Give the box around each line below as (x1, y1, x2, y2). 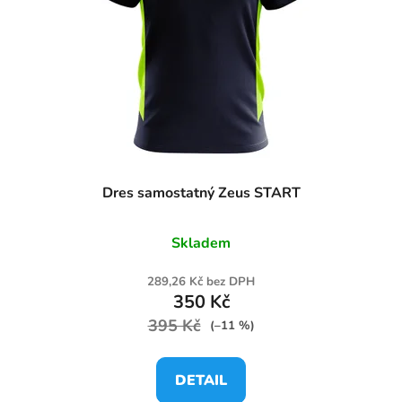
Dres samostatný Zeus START (101, 182, 301, 203)
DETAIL (175, 370, 227, 390)
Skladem (171, 232, 231, 253)
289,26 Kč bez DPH (147, 273, 255, 290)
